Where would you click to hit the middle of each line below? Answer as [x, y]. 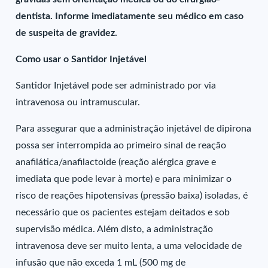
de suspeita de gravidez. [67, 33]
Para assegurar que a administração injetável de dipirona [134, 129]
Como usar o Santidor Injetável [81, 59]
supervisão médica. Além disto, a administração [115, 229]
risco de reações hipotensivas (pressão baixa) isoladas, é [132, 196]
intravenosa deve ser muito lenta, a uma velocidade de [129, 246]
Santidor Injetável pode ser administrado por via [116, 86]
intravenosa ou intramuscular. [78, 102]
